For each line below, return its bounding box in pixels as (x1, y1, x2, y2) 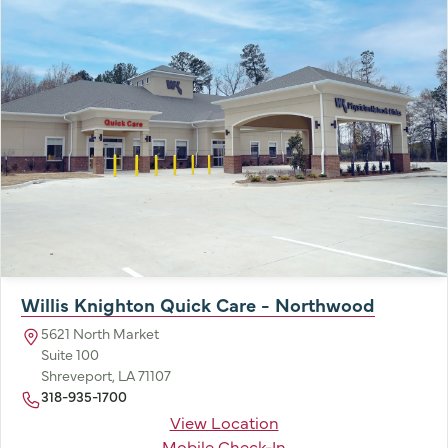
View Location (169, 410, 279, 434)
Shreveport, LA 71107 (41, 365, 171, 386)
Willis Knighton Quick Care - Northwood (21, 291, 375, 318)
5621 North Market (41, 323, 159, 344)
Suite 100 (41, 344, 99, 365)
